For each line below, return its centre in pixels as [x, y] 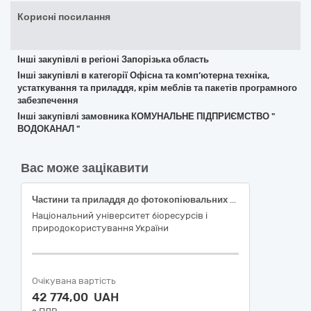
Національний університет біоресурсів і [120, 216]
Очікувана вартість [74, 281]
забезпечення [48, 100]
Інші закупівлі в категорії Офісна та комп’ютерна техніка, [143, 75]
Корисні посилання [64, 17]
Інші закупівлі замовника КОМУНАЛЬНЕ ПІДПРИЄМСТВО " [146, 116]
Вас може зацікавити [85, 168]
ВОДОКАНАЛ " [49, 129]
